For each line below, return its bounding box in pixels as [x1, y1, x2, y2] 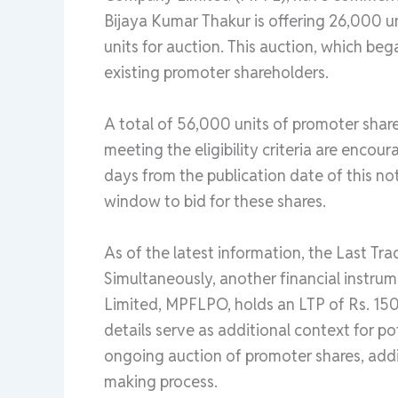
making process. [104, 370, 218, 392]
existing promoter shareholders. [104, 62, 329, 83]
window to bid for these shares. [104, 190, 326, 211]
